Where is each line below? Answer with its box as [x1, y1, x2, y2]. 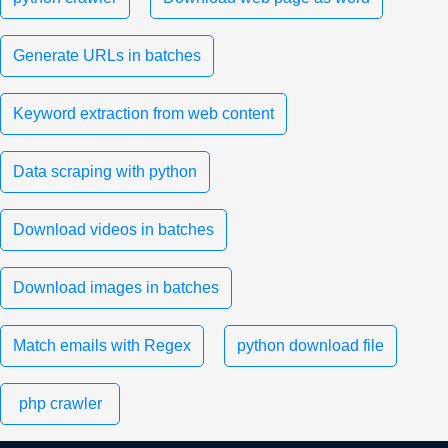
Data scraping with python [13, 162, 197, 180]
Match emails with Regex [13, 336, 191, 354]
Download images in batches [13, 278, 219, 296]
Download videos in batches [13, 220, 214, 238]
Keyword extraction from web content [13, 104, 274, 122]
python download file [237, 336, 384, 354]
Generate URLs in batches [13, 46, 201, 64]
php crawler [18, 394, 102, 412]
